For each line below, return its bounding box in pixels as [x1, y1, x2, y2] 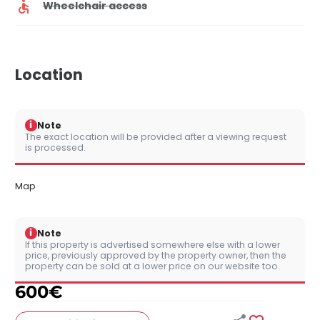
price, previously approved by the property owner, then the [25, 249, 286, 261]
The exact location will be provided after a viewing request [25, 130, 286, 143]
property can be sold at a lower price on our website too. [25, 259, 280, 272]
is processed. [25, 141, 86, 154]
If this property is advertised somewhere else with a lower [25, 238, 280, 251]
